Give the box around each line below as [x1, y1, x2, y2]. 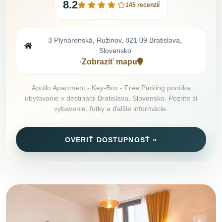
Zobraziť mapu [81, 57, 137, 66]
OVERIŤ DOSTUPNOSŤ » [64, 135, 158, 144]
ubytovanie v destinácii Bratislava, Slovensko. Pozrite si [25, 94, 197, 103]
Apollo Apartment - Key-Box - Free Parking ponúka [32, 84, 190, 92]
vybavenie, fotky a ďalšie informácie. [54, 105, 168, 113]
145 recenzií [125, 1, 160, 8]
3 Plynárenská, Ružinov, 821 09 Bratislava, [48, 36, 182, 45]
